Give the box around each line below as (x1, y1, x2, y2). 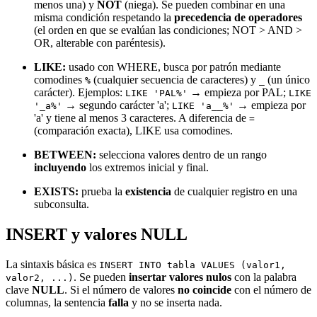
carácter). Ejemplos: (34, 86, 125, 99)
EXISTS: (34, 185, 79, 198)
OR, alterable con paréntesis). (34, 37, 166, 50)
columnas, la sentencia (6, 296, 108, 309)
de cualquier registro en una (171, 185, 297, 198)
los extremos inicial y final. (86, 161, 209, 174)
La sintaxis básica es (6, 258, 99, 271)
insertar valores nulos (129, 271, 231, 284)
